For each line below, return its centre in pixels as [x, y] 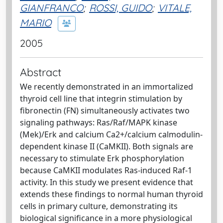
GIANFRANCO [52, 8]
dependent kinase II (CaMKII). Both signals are [107, 146]
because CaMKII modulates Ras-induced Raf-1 [106, 170]
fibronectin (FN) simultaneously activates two [105, 111]
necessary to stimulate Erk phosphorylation [102, 158]
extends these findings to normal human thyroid [111, 194]
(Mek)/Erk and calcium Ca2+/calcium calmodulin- [111, 134]
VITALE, [175, 8]
